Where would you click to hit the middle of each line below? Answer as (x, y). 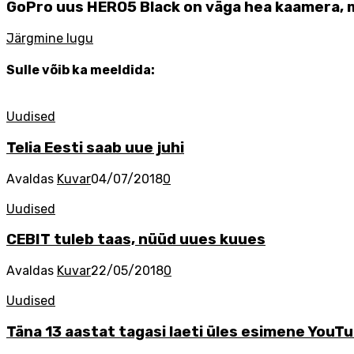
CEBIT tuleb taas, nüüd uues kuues (136, 240)
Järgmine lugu (50, 38)
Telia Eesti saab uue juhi (95, 147)
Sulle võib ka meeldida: (81, 70)
